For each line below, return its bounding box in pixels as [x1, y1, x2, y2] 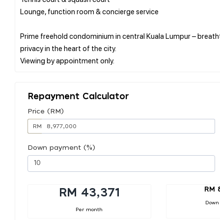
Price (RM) [27, 108, 64, 115]
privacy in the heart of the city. [20, 43, 116, 53]
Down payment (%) [27, 144, 95, 151]
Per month [76, 207, 103, 212]
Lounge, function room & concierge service [20, 6, 159, 16]
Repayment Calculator [27, 92, 129, 101]
